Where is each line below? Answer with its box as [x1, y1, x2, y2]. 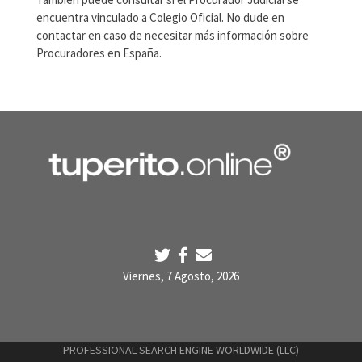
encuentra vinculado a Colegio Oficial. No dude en [36, 10, 284, 26]
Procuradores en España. [36, 45, 162, 61]
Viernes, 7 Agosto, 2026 [122, 268, 239, 284]
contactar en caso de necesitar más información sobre [36, 27, 309, 44]
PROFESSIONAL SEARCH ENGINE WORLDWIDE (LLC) [62, 343, 299, 358]
